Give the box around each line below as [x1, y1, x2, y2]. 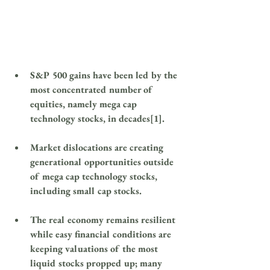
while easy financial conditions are [30, 228, 174, 241]
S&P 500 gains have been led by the [30, 69, 180, 82]
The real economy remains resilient [30, 213, 178, 227]
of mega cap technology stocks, [30, 170, 160, 183]
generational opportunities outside [30, 155, 176, 169]
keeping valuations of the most [30, 242, 160, 256]
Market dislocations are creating [30, 141, 166, 154]
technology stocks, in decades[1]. [30, 112, 165, 125]
